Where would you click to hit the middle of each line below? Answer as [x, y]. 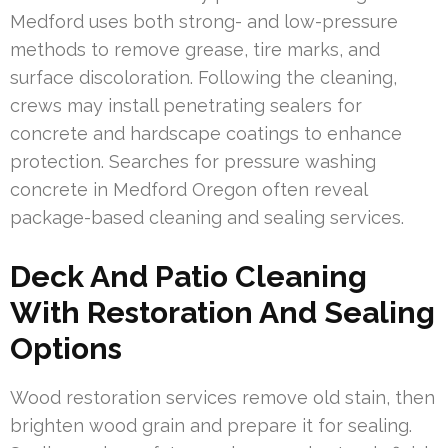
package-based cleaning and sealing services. [207, 217]
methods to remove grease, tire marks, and [195, 49]
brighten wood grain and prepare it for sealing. [211, 425]
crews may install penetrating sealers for [186, 105]
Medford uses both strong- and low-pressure [204, 21]
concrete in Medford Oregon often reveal [188, 189]
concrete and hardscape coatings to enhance [206, 133]
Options [66, 348]
